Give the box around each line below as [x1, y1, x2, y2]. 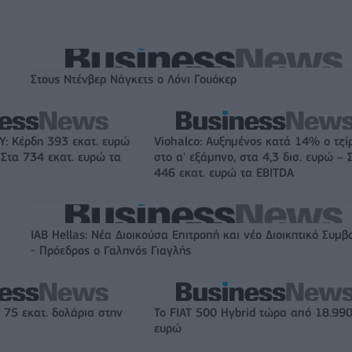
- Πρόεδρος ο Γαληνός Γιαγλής [31, 244, 191, 258]
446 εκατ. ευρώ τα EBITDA [154, 166, 294, 181]
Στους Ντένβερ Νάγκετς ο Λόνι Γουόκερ [31, 72, 236, 87]
